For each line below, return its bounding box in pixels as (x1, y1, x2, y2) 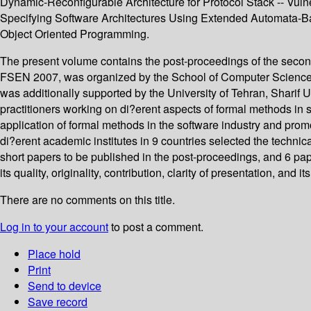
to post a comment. (108, 219, 203, 235)
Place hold (28, 246, 81, 262)
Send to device (28, 278, 101, 294)
